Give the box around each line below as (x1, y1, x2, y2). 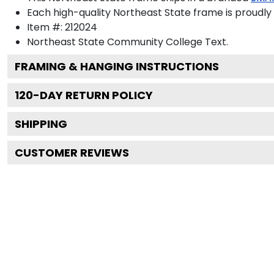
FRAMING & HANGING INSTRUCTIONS (15, 58, 219, 74)
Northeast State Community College (27, 34, 202, 49)
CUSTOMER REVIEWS (15, 144, 129, 160)
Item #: (27, 20, 65, 34)
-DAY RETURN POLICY (33, 87, 153, 103)
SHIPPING (15, 116, 67, 131)
